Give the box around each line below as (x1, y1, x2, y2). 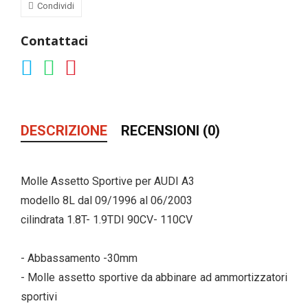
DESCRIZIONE (21, 122, 107, 140)
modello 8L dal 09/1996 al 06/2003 (21, 194, 192, 208)
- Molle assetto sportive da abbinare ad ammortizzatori (21, 271, 287, 285)
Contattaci (21, 32, 88, 49)
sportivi (21, 290, 57, 304)
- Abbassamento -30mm (21, 252, 137, 265)
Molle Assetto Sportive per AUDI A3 (21, 175, 195, 188)
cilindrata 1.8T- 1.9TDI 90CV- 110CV (21, 213, 192, 227)
